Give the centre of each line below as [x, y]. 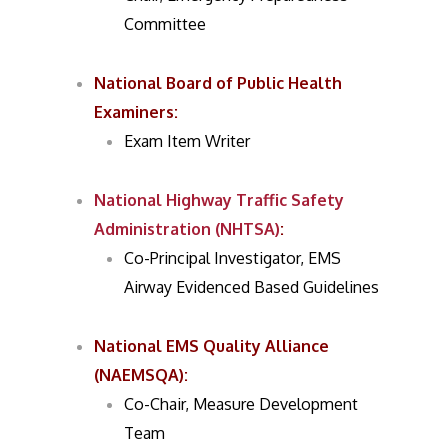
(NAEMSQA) [139, 375]
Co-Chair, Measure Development [241, 404]
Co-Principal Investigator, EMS [233, 258]
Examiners [134, 112]
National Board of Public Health [218, 83]
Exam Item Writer [187, 141]
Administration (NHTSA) [187, 229]
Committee [165, 24]
